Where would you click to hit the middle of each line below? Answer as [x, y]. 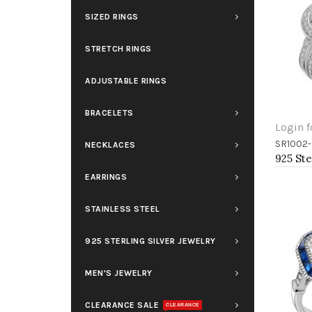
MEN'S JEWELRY [119, 273]
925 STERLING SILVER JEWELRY [150, 241]
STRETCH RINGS [118, 49]
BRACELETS [109, 113]
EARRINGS [106, 177]
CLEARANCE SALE [122, 305]
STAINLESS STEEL [123, 209]
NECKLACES [110, 145]
